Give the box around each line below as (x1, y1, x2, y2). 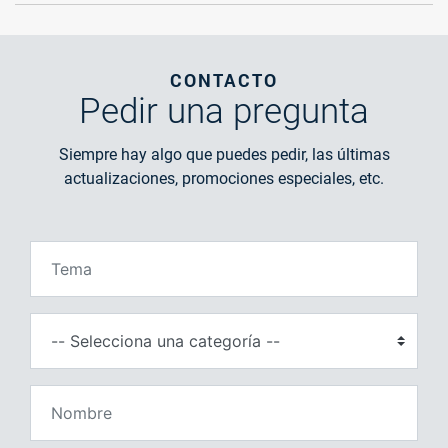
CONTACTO (170, 68, 278, 92)
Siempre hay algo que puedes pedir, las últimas (58, 145, 390, 164)
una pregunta (167, 91, 369, 132)
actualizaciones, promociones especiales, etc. (64, 169, 384, 188)
